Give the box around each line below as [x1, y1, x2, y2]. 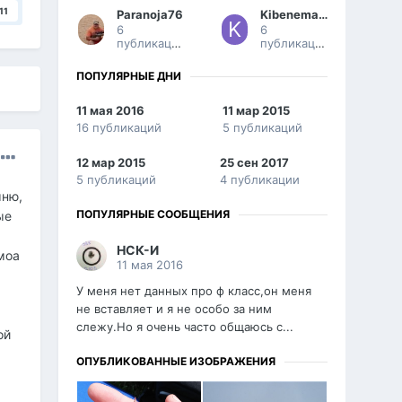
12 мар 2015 [76, 155, 146, 170]
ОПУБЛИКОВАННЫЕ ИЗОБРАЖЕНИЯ [76, 354, 276, 369]
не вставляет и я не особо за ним [76, 301, 273, 317]
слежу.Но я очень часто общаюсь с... [76, 319, 294, 335]
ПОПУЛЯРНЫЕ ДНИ [76, 69, 182, 83]
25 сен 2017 [220, 155, 290, 170]
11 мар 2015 [223, 103, 291, 118]
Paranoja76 [116, 7, 183, 22]
